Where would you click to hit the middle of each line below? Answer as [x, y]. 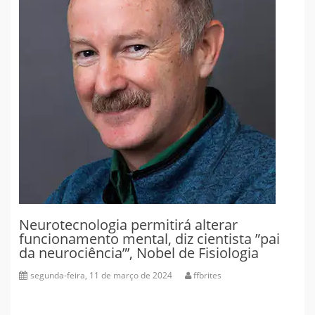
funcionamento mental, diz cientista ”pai [149, 238]
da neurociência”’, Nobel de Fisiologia [139, 252]
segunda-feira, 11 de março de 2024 [101, 275]
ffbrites [207, 275]
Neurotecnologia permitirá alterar [128, 224]
